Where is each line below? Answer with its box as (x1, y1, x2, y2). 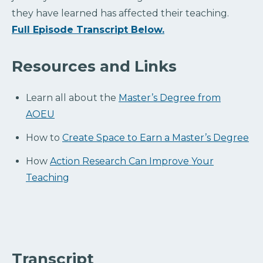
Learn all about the (26, 92, 119, 103)
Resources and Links (12, 56, 177, 76)
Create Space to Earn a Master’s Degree (62, 131, 249, 143)
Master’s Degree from (119, 92, 221, 103)
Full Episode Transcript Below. (12, 23, 164, 35)
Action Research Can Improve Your (50, 155, 214, 167)
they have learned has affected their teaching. (12, 7, 231, 19)
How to (26, 131, 62, 143)
